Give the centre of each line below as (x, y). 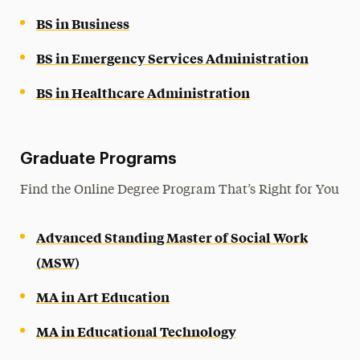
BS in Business (83, 23)
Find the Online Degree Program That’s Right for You (180, 190)
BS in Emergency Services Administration (173, 57)
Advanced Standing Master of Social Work (172, 237)
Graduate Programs (99, 159)
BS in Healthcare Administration (143, 92)
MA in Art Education (103, 296)
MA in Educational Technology (137, 331)
